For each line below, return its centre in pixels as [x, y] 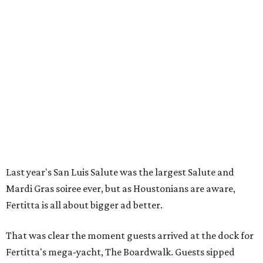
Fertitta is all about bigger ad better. [84, 205]
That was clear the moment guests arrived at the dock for [130, 236]
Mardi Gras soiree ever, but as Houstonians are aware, [121, 189]
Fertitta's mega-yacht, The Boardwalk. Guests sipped [120, 252]
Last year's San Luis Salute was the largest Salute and [120, 172]
